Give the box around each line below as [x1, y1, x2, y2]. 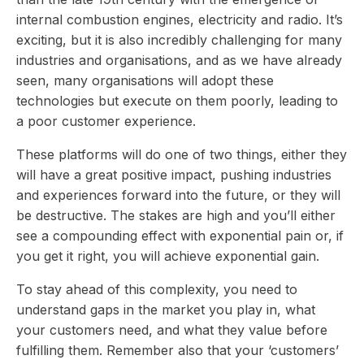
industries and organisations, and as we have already [16, 51, 342, 68]
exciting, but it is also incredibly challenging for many [16, 31, 342, 48]
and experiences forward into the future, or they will [16, 186, 340, 203]
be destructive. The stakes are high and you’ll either [16, 206, 336, 223]
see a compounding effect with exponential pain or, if [16, 227, 344, 244]
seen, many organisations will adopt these [16, 71, 274, 89]
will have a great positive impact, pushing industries [16, 166, 331, 183]
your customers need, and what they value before [16, 321, 327, 338]
